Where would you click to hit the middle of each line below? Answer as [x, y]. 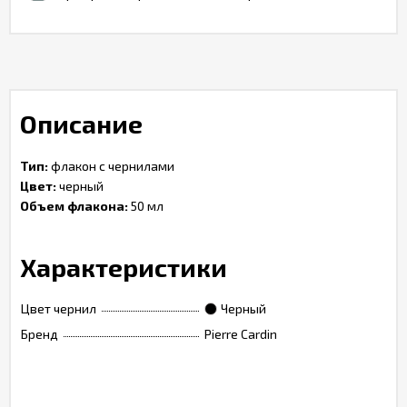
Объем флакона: [74, 206]
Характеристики [124, 267]
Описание [81, 124]
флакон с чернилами [111, 166]
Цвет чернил [59, 308]
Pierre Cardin [241, 334]
